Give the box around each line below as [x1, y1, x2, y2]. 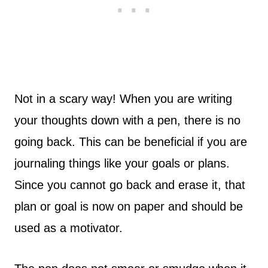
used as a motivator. [14, 221, 123, 234]
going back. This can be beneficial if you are [14, 135, 247, 148]
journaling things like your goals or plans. [14, 157, 230, 170]
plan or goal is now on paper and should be [14, 200, 243, 213]
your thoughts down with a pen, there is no [14, 114, 240, 127]
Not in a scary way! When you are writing [14, 92, 232, 105]
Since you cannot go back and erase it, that [14, 178, 245, 191]
